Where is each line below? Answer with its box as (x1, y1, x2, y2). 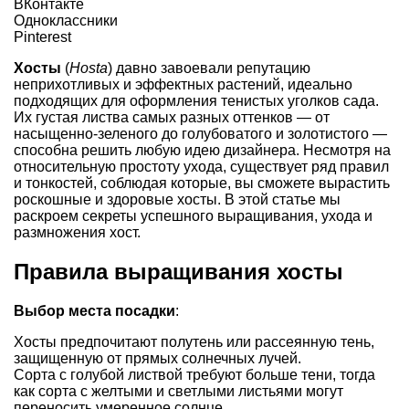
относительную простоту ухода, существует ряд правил (14, 158, 389, 174)
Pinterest (14, 28, 71, 45)
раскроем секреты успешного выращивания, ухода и (14, 207, 372, 224)
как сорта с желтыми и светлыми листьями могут (14, 383, 343, 399)
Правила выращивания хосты (14, 258, 343, 284)
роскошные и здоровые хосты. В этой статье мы (14, 191, 341, 207)
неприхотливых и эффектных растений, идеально (14, 76, 352, 92)
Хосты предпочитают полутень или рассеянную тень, (14, 333, 374, 350)
